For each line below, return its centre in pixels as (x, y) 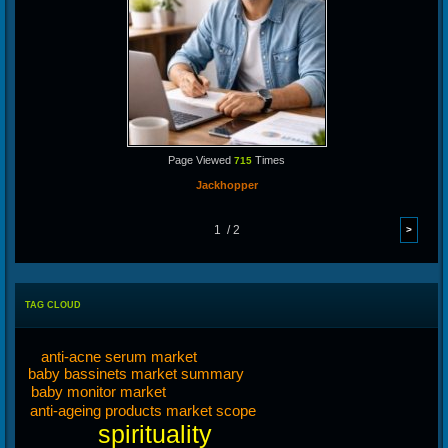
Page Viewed (201, 159)
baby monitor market (98, 392)
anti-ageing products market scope (143, 411)
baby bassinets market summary (136, 374)
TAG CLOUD (53, 304)
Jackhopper (226, 184)
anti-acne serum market (118, 356)
